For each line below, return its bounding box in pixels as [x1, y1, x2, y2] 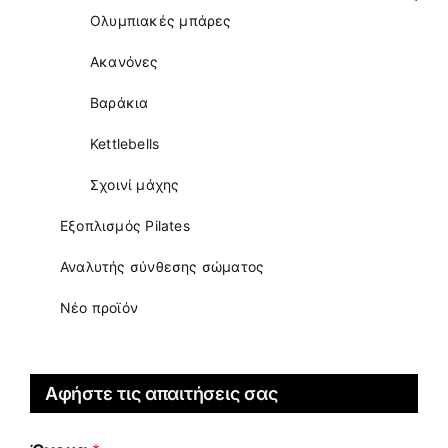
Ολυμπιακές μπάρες [90, 11, 232, 29]
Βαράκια [90, 93, 149, 111]
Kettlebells [90, 134, 160, 152]
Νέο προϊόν [60, 298, 139, 316]
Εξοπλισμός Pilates [60, 216, 190, 234]
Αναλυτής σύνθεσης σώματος [60, 257, 265, 275]
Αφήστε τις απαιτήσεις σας [45, 382, 278, 404]
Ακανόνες [90, 52, 159, 70]
